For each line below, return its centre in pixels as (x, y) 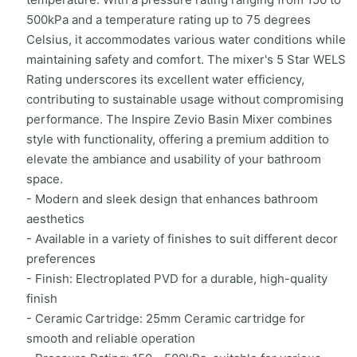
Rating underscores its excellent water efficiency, (165, 79)
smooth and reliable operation (110, 338)
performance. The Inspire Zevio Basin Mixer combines (179, 119)
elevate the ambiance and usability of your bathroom (173, 159)
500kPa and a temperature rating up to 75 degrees (168, 19)
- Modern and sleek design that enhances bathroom (172, 198)
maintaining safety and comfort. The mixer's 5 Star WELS (186, 59)
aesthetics (55, 218)
